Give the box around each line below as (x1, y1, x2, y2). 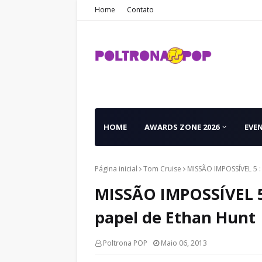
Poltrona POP (103, 238, 147, 248)
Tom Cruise (143, 164, 181, 174)
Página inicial (95, 164, 137, 174)
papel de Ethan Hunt (95, 206, 256, 228)
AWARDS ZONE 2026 (144, 122, 219, 132)
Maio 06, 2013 (161, 238, 207, 248)
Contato (127, 5, 154, 15)
